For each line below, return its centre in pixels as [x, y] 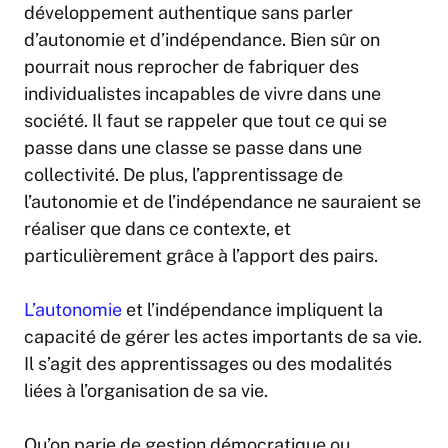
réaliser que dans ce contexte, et [157, 229]
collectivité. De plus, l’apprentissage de [183, 175]
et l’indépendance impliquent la [252, 310]
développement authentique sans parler [188, 13]
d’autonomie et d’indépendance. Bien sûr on [202, 40]
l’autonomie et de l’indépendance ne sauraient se [222, 202]
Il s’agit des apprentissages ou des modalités [208, 364]
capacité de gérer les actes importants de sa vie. [223, 337]
